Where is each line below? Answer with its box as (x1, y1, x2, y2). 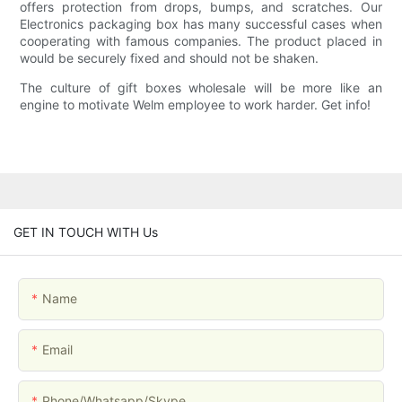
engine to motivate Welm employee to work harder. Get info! (20, 97, 371, 113)
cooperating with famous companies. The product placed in (20, 33, 382, 49)
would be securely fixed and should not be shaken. (20, 50, 319, 66)
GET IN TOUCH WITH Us (13, 223, 158, 240)
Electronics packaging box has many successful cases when (20, 16, 382, 32)
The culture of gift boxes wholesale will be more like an (20, 80, 382, 96)
